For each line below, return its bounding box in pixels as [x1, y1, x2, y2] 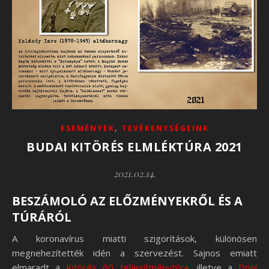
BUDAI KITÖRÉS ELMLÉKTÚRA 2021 [26, 139, 243, 156]
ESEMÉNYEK [60, 123, 115, 134]
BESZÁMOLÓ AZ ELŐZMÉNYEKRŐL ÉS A [12, 193, 243, 210]
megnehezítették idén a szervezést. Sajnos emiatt [12, 247, 257, 259]
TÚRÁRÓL [12, 209, 71, 226]
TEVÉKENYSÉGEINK [121, 123, 209, 134]
